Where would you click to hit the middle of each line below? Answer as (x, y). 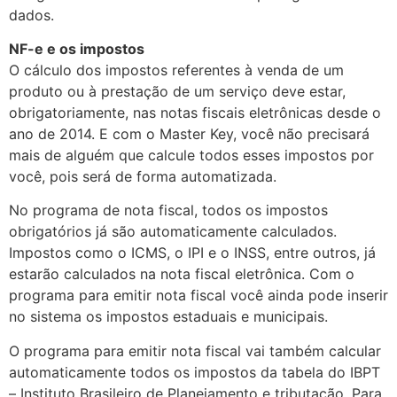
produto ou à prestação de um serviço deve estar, (177, 92)
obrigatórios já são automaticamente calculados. (173, 232)
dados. (31, 15)
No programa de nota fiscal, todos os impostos (168, 210)
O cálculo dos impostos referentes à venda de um (176, 70)
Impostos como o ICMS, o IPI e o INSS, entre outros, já (192, 253)
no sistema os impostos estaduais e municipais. (168, 317)
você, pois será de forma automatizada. (143, 177)
